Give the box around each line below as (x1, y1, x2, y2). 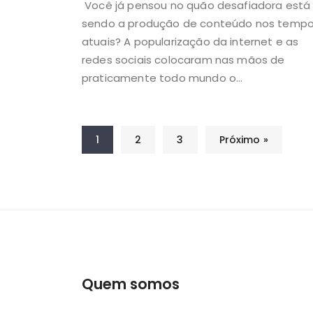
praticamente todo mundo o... (82, 70, 243, 85)
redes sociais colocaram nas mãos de (82, 52, 285, 67)
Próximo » (219, 132, 268, 147)
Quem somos (82, 273, 180, 294)
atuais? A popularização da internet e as (82, 34, 299, 49)
